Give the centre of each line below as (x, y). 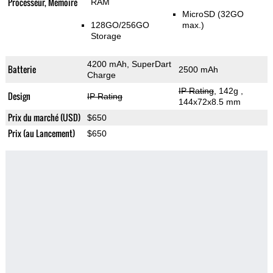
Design (19, 96)
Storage (106, 36)
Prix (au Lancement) (41, 133)
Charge (101, 75)
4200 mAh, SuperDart (129, 64)
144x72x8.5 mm (209, 102)
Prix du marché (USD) (44, 118)
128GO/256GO (120, 25)
